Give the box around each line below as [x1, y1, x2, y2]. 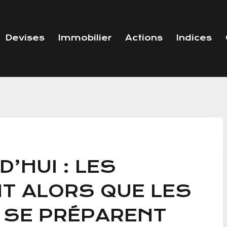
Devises [5, 33, 45, 43]
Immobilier [58, 33, 111, 43]
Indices [176, 33, 212, 43]
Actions [125, 33, 163, 43]
